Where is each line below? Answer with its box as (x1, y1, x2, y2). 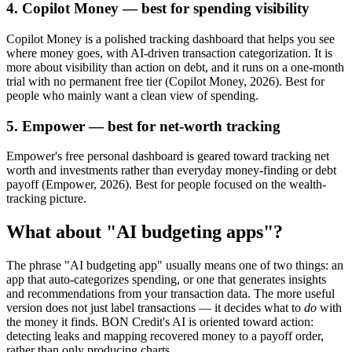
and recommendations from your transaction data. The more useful (6, 287, 335, 301)
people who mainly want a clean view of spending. (6, 88, 258, 102)
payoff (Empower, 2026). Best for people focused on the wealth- (6, 178, 326, 192)
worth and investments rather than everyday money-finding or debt (6, 163, 336, 178)
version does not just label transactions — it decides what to (6, 301, 304, 315)
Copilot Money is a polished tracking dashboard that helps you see (6, 31, 335, 46)
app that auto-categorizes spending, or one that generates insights (6, 273, 326, 287)
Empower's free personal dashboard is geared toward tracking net (6, 149, 329, 163)
